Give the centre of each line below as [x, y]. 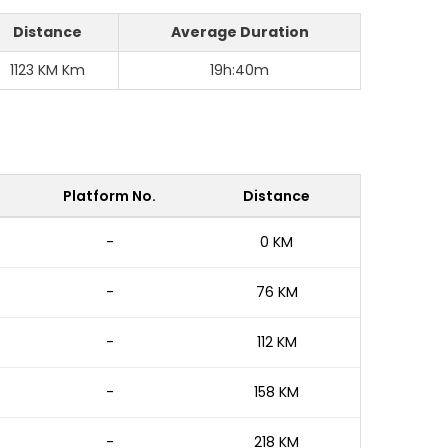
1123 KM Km [47, 70]
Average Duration [239, 32]
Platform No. [110, 196]
